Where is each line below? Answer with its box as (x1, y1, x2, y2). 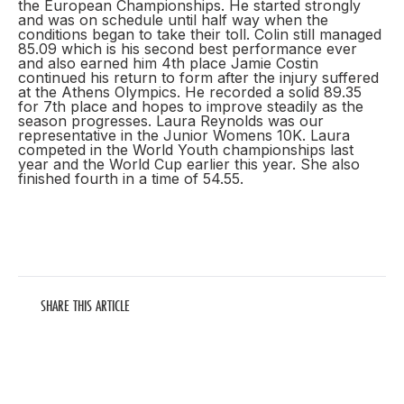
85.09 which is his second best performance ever (18, 40, 357, 58)
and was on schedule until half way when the (18, 11, 328, 29)
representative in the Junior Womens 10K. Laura (18, 126, 350, 144)
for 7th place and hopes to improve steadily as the (18, 97, 363, 115)
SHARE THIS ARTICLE (41, 295, 130, 316)
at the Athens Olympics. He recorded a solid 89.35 (18, 83, 362, 101)
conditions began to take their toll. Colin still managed (18, 25, 381, 43)
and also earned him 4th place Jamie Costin (18, 54, 318, 72)
